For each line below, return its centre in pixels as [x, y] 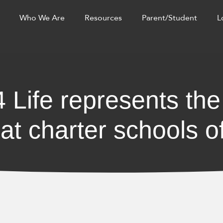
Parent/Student [169, 18]
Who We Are [42, 18]
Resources [103, 18]
